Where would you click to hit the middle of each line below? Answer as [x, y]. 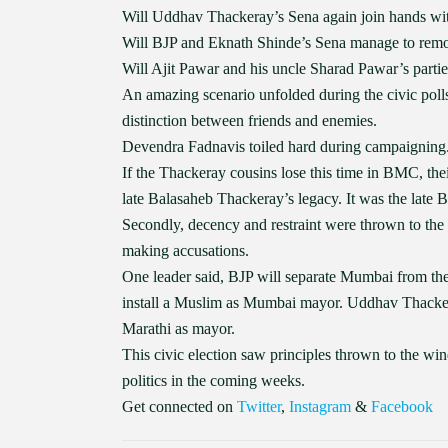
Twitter [259, 406]
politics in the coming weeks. [213, 380]
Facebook [402, 406]
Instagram [320, 406]
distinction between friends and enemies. [249, 120]
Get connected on [179, 406]
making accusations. [185, 250]
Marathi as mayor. [178, 328]
